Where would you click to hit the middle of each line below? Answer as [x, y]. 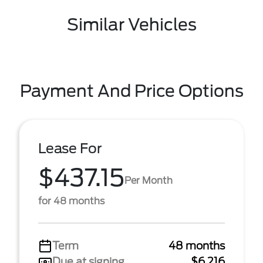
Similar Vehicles [131, 25]
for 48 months [71, 201]
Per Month [149, 180]
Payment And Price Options [131, 91]
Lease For [70, 149]
